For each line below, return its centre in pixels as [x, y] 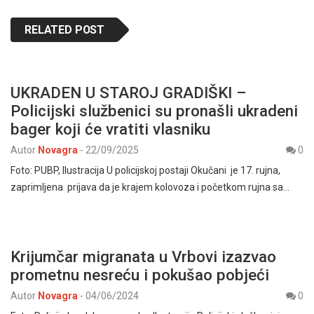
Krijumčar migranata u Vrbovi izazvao [143, 257]
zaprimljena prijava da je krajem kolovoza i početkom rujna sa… [150, 187]
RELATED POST [65, 30]
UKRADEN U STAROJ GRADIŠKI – [129, 93]
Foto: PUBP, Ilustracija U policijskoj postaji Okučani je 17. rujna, [145, 170]
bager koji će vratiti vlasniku [112, 129]
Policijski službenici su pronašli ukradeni [154, 111]
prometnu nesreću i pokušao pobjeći [142, 275]
